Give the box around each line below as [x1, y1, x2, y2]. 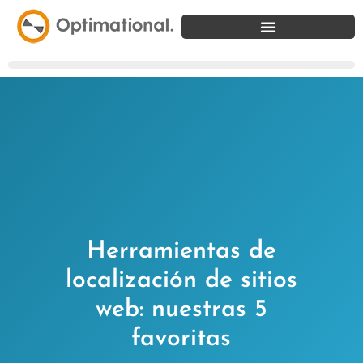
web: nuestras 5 [95, 297, 267, 323]
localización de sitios [65, 268, 297, 294]
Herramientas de [86, 239, 276, 265]
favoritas [131, 327, 232, 352]
